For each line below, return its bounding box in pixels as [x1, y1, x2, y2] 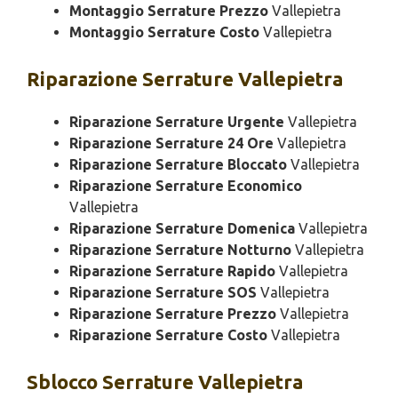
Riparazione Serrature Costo [69, 327, 267, 343]
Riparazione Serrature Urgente [69, 114, 284, 130]
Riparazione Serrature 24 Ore [69, 135, 274, 151]
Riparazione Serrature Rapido [69, 263, 275, 279]
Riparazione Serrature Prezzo [69, 306, 276, 322]
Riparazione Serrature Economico [69, 178, 302, 194]
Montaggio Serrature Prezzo [69, 3, 268, 19]
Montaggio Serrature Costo [69, 24, 259, 40]
